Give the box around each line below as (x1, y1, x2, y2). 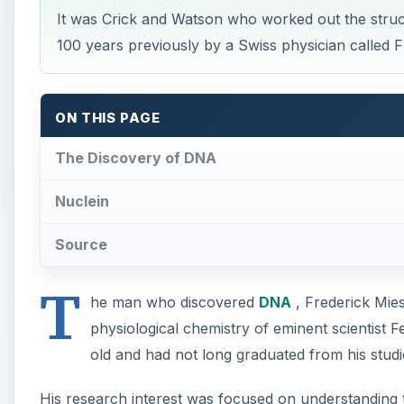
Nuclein (55, 192, 109, 211)
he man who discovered (89, 292, 259, 311)
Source (55, 234, 107, 253)
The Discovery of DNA (55, 149, 216, 168)
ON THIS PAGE (55, 109, 161, 126)
